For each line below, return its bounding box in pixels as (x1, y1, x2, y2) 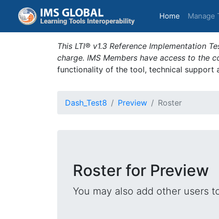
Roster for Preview (73, 161, 209, 180)
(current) (179, 11, 210, 20)
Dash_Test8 (65, 98, 107, 108)
